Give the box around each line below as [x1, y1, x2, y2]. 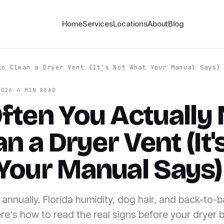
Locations [113, 19, 148, 28]
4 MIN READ [16, 86, 56, 93]
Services [82, 19, 113, 28]
